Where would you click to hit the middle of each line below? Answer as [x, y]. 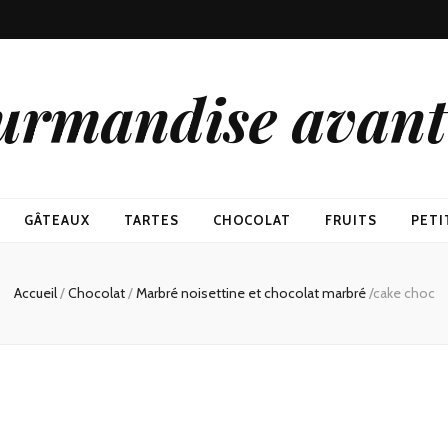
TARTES [151, 220]
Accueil [35, 293]
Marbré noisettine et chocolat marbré [250, 293]
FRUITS [351, 220]
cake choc [403, 293]
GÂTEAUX [56, 220]
